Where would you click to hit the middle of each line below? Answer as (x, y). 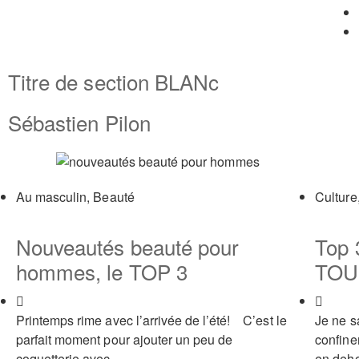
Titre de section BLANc (114, 81)
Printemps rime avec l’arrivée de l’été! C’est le (151, 320)
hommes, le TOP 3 (102, 271)
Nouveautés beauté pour (128, 246)
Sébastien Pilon (79, 122)
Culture (336, 196)
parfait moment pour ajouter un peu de (125, 339)
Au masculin (52, 196)
